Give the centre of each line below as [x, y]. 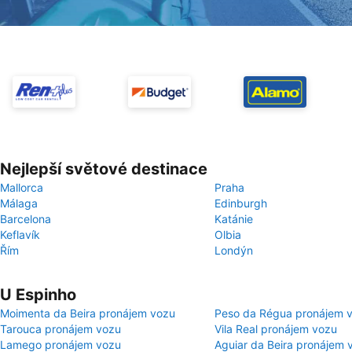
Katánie [234, 219]
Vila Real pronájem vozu [276, 329]
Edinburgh [241, 203]
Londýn [234, 250]
